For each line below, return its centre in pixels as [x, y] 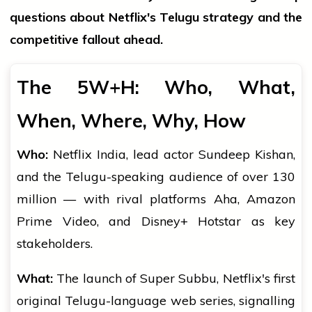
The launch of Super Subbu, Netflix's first [174, 279]
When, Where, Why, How [131, 121]
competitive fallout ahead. [86, 40]
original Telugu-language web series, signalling [156, 301]
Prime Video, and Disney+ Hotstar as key [156, 221]
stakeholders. [55, 244]
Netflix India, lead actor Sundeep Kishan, [172, 155]
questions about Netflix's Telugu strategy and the [156, 17]
